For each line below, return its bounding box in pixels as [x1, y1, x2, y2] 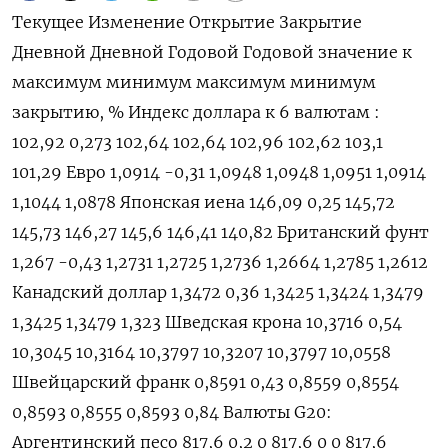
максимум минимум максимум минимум [12, 72, 376, 93]
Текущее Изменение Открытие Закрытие [12, 12, 362, 33]
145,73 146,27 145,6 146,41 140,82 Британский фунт [12, 222, 429, 243]
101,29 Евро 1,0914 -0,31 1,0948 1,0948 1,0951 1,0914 [12, 162, 426, 183]
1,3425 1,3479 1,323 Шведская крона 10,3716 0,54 [12, 312, 402, 333]
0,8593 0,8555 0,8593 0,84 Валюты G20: [12, 402, 332, 423]
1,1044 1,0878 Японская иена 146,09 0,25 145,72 [12, 192, 395, 213]
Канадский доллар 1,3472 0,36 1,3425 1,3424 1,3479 [12, 282, 424, 303]
